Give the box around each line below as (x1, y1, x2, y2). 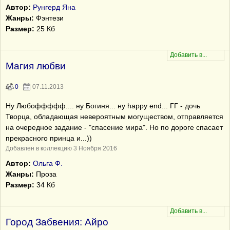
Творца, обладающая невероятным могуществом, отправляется (6, 112, 223, 121)
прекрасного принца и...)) (6, 134, 92, 142)
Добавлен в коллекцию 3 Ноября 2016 (6, 145, 117, 152)
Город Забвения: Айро (6, 217, 108, 227)
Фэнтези (34, 14, 64, 22)
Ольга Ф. (33, 159, 63, 167)
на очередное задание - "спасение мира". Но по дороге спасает (6, 123, 223, 131)
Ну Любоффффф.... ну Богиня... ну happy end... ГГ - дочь (6, 102, 200, 110)
